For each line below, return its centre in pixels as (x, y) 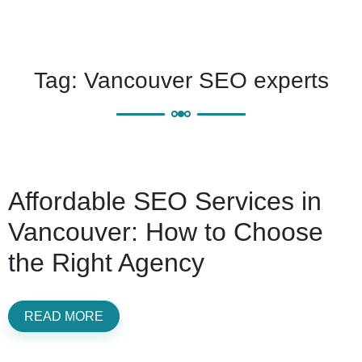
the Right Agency (106, 263)
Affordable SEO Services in (165, 202)
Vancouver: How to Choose (166, 232)
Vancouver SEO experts (206, 81)
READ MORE (64, 316)
